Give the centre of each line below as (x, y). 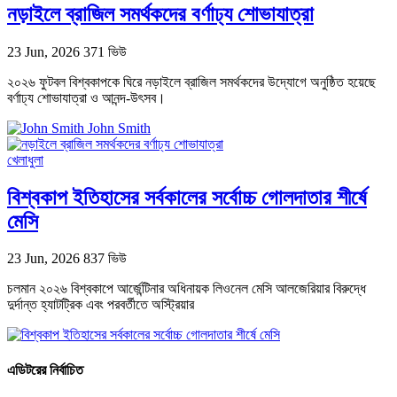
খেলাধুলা (25, 160)
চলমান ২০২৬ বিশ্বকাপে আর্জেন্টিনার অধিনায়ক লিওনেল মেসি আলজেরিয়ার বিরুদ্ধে (187, 289)
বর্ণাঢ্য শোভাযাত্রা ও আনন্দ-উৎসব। (86, 97)
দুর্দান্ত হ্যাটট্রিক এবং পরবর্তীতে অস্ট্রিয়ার (101, 305)
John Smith (119, 128)
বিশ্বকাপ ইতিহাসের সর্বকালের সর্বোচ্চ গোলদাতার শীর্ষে (187, 197)
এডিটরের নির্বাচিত (45, 370)
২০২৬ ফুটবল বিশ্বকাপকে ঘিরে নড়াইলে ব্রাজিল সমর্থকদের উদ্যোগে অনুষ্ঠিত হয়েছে (191, 82)
